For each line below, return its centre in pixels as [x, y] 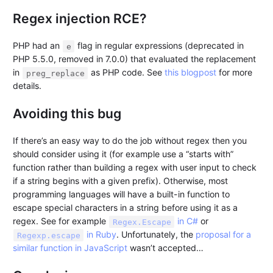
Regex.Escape [142, 222]
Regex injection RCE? [80, 18]
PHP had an [38, 46]
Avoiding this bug [67, 113]
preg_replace [55, 73]
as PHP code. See [126, 73]
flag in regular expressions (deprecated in [159, 46]
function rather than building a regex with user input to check [135, 168]
